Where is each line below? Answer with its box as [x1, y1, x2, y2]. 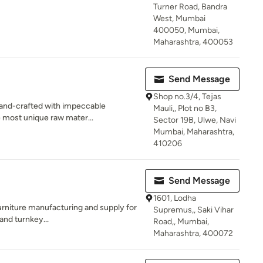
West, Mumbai [153, 14, 205, 23]
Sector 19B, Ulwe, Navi [153, 115, 236, 125]
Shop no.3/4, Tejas [153, 92, 221, 102]
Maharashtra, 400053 [153, 37, 233, 47]
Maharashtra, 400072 [153, 228, 233, 238]
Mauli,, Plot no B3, [153, 103, 217, 113]
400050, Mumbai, [153, 25, 220, 35]
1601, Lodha [153, 193, 196, 203]
